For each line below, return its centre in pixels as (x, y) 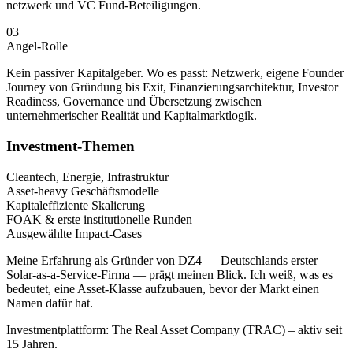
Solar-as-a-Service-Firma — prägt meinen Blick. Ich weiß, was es (169, 274)
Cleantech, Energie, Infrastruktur (87, 176)
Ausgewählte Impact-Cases (74, 233)
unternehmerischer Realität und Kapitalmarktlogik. (132, 116)
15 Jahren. (32, 344)
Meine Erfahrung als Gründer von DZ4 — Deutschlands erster (162, 260)
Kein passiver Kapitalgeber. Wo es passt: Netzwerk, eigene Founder (175, 73)
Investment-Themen (71, 147)
